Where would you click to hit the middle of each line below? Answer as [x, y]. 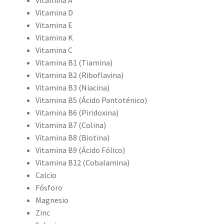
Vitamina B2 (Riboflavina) [79, 75]
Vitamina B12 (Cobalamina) [82, 162]
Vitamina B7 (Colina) [70, 125]
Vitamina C [54, 50]
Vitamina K [54, 37]
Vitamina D [54, 12]
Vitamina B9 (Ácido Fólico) [80, 150]
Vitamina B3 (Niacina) [72, 87]
